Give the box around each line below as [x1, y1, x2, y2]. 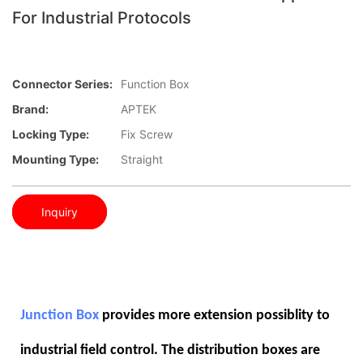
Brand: [12, 102, 49, 117]
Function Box [121, 77, 190, 92]
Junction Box [20, 307, 99, 323]
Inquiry [41, 204, 78, 219]
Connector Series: [12, 77, 113, 92]
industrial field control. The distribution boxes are [20, 342, 320, 358]
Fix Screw [121, 127, 173, 142]
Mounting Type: [12, 152, 99, 167]
